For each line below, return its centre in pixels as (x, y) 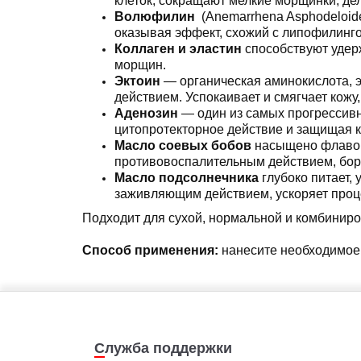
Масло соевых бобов (185, 145)
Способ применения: (152, 250)
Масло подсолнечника (188, 178)
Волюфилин (156, 17)
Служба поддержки (168, 348)
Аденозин (148, 113)
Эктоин (139, 81)
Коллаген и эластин (178, 49)
